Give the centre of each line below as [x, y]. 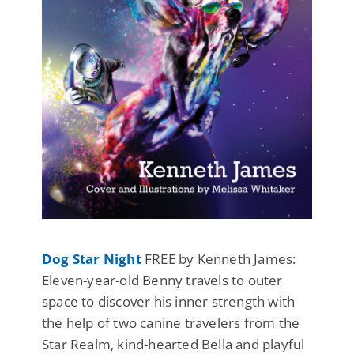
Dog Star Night [92, 258]
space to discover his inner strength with [169, 301]
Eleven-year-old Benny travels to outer [162, 280]
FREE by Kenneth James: [218, 258]
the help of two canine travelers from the [171, 322]
